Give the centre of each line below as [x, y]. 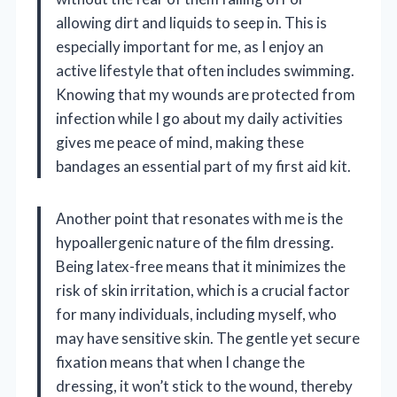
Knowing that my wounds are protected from [206, 94]
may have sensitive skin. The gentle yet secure [208, 338]
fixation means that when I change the [180, 362]
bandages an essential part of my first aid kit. [203, 166]
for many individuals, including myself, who [196, 314]
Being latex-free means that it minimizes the [201, 266]
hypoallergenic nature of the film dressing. [195, 242]
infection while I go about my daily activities [199, 118]
